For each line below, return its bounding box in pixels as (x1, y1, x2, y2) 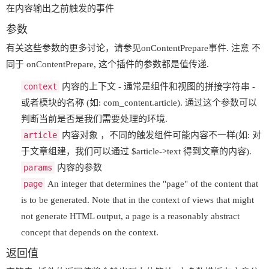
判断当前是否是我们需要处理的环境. (21, 113, 168, 124)
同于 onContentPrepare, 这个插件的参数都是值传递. (6, 59, 209, 69)
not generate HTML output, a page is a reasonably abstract (21, 211, 240, 221)
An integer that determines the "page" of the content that (45, 178, 258, 189)
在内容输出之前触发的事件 (6, 3, 114, 13)
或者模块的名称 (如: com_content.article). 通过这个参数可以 (21, 97, 257, 107)
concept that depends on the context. (21, 227, 159, 237)
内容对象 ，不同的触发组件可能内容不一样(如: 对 (59, 130, 261, 140)
